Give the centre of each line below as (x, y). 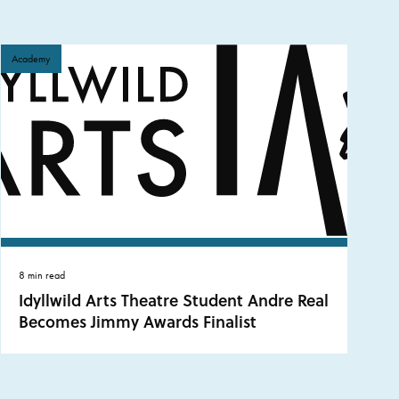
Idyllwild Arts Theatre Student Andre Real (173, 300)
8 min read (41, 275)
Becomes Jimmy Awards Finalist (137, 321)
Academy (31, 58)
